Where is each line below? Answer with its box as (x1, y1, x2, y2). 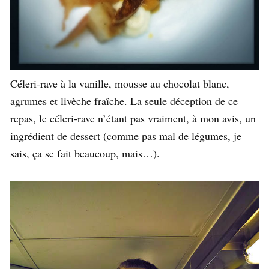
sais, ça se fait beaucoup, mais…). (10, 146, 160, 161)
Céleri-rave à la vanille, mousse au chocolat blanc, (10, 76, 229, 91)
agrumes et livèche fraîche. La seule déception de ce (10, 94, 238, 109)
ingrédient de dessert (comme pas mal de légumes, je (10, 128, 241, 144)
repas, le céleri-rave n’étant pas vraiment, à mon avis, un (10, 111, 256, 126)
